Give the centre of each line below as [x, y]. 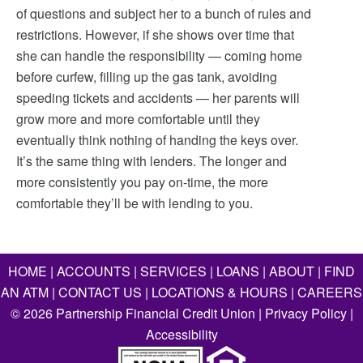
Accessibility [181, 334]
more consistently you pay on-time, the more [142, 182]
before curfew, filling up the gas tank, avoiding [147, 77]
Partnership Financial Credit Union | [158, 313]
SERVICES [173, 271]
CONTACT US [100, 292]
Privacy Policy [305, 313]
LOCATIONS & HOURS [220, 292]
